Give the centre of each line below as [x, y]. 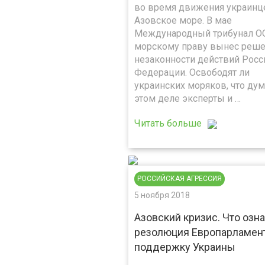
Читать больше [168, 123]
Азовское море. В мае [183, 20]
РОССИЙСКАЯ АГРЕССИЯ [180, 179]
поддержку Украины [185, 247]
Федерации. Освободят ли [192, 72]
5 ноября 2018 [162, 195]
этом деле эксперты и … [188, 98]
